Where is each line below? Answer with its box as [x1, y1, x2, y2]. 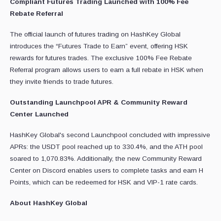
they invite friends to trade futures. [10, 78, 113, 86]
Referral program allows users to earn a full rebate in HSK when [10, 66, 203, 74]
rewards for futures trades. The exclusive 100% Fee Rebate [10, 54, 192, 62]
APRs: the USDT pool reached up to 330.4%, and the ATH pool [10, 143, 203, 151]
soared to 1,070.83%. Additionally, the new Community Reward [10, 155, 202, 163]
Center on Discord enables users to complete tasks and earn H [10, 167, 203, 175]
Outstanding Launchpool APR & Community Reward [10, 99, 187, 107]
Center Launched [10, 110, 69, 118]
